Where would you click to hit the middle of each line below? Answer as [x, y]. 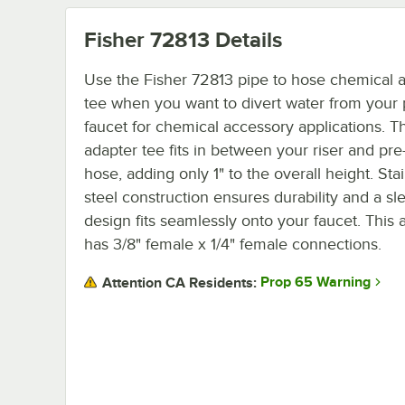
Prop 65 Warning [316, 283]
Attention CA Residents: [179, 283]
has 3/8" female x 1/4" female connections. [233, 244]
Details [246, 39]
